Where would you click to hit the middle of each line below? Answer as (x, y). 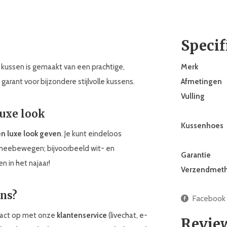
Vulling (193, 96)
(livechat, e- (127, 215)
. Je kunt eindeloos (91, 134)
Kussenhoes (202, 126)
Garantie (196, 155)
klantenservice (82, 215)
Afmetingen (201, 82)
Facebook (209, 198)
